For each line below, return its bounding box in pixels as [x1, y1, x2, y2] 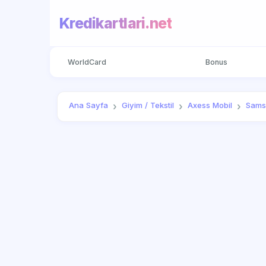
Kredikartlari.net [59, 14, 172, 32]
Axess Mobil [188, 100, 233, 110]
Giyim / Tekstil [122, 100, 175, 110]
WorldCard [67, 57, 106, 66]
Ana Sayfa [69, 100, 109, 110]
